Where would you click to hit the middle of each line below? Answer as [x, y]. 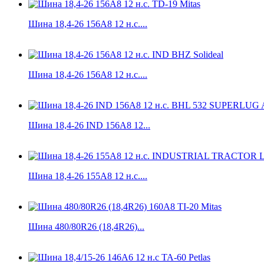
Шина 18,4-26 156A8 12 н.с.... [88, 24]
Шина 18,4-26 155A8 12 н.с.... [88, 176]
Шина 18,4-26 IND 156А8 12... [89, 125]
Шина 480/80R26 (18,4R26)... [86, 226]
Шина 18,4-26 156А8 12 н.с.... [88, 74]
